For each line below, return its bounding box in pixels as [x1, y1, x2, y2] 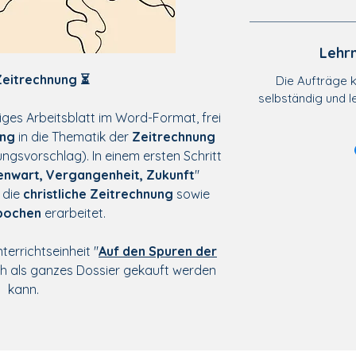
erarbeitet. [41, 205, 109, 221]
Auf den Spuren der [99, 243, 217, 259]
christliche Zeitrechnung [22, 186, 173, 202]
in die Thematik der [14, 129, 132, 145]
